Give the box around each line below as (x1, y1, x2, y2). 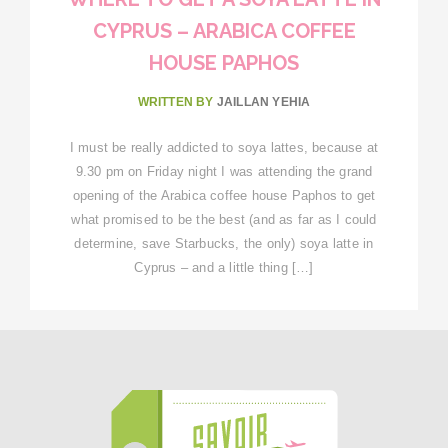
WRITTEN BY (137, 94, 217, 109)
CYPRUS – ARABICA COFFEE (92, 18, 356, 43)
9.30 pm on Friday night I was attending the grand (75, 163, 373, 179)
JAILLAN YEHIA (216, 94, 311, 109)
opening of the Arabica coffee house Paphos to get (72, 187, 376, 203)
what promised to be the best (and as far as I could (71, 211, 377, 227)
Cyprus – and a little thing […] (134, 259, 314, 275)
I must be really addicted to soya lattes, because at (69, 139, 379, 155)
